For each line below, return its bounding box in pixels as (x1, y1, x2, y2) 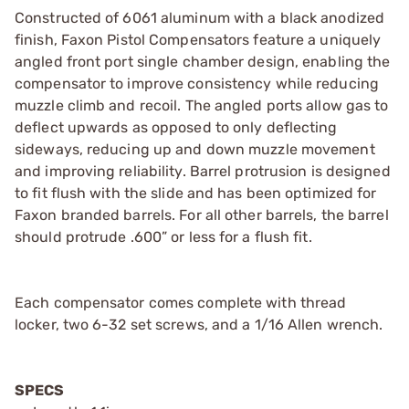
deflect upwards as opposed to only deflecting (15, 118, 338, 136)
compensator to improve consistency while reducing (15, 74, 379, 92)
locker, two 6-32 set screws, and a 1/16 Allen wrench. (15, 315, 383, 333)
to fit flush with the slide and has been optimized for (15, 184, 377, 202)
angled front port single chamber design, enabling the (15, 52, 391, 70)
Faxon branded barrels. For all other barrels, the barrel (15, 205, 389, 224)
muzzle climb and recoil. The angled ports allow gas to (15, 96, 389, 114)
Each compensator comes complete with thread (15, 293, 347, 311)
